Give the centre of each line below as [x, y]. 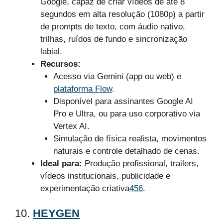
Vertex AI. [71, 126]
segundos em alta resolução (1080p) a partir [122, 14]
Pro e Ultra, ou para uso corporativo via [126, 113]
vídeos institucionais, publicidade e [105, 176]
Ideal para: [61, 163]
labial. [51, 51]
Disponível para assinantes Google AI [123, 101]
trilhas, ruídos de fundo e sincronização [114, 39]
